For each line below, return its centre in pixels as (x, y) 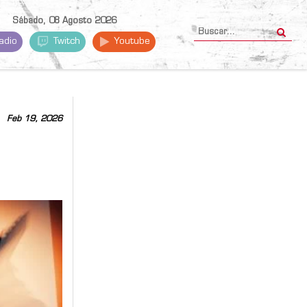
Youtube (131, 41)
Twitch (66, 41)
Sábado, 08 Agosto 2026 (64, 21)
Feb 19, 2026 (35, 119)
